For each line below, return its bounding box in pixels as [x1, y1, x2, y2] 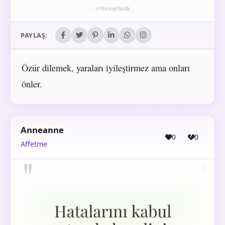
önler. [21, 77, 42, 90]
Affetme [21, 139, 47, 149]
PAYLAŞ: [21, 31, 48, 40]
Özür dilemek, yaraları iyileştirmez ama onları [21, 61, 190, 74]
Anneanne [21, 124, 64, 136]
